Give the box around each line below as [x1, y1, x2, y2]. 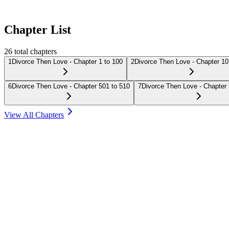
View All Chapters [4, 110, 64, 119]
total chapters [12, 47, 57, 56]
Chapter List [4, 22, 71, 36]
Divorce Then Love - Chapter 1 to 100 [12, 57, 123, 65]
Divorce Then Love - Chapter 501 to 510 [12, 82, 130, 90]
